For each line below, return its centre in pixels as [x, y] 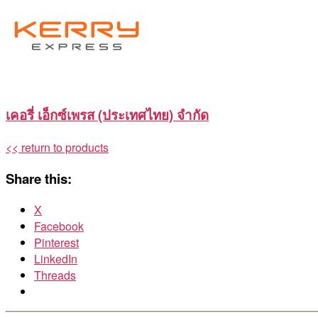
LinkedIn [56, 258]
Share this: [39, 178]
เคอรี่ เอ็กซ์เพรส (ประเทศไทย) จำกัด [107, 115]
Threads [55, 275]
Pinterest [56, 242]
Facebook [59, 226]
